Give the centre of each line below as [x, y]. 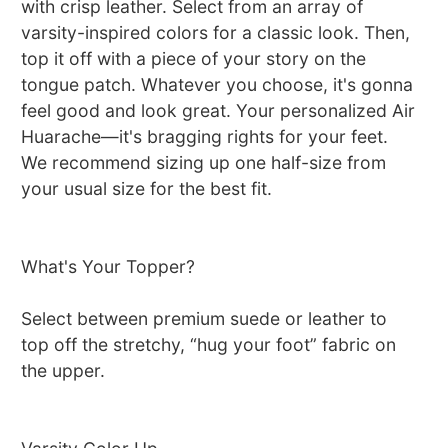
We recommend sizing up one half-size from [204, 163]
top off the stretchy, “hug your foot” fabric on [209, 345]
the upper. [63, 371]
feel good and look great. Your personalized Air [218, 111]
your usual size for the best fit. [147, 189]
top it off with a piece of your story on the [194, 59]
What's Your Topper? [108, 267]
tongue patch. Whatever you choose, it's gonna [217, 85]
